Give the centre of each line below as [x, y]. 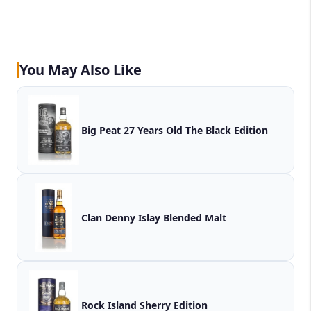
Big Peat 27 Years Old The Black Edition [227, 130]
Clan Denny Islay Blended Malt [154, 217]
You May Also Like [81, 70]
